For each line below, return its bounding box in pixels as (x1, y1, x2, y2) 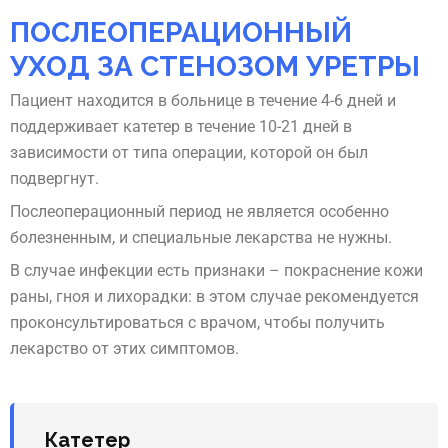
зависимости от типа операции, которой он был (10, 142, 368, 162)
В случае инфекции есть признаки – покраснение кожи (10, 261, 423, 281)
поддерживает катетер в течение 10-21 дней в (10, 116, 352, 136)
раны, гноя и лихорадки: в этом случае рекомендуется (10, 287, 419, 307)
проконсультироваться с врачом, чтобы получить (10, 313, 385, 333)
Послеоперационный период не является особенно (10, 202, 389, 222)
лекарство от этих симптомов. (10, 339, 239, 359)
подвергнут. (10, 168, 99, 188)
